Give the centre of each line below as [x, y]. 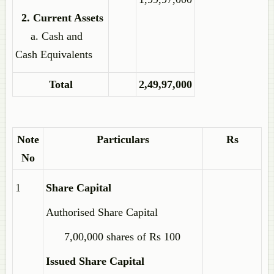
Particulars [123, 139]
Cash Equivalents [54, 54]
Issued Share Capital [95, 261]
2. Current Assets [59, 18]
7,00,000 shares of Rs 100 [113, 237]
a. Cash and [49, 36]
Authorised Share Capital [102, 212]
